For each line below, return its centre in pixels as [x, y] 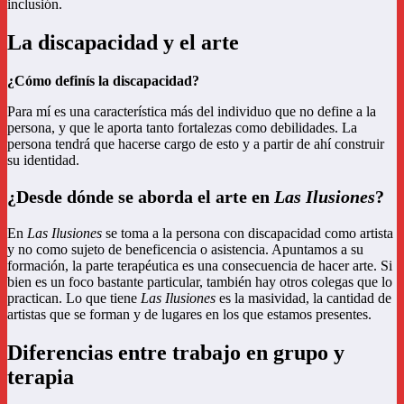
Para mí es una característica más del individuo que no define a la [192, 112]
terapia [41, 376]
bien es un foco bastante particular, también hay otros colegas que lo [200, 282]
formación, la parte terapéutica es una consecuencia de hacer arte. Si [200, 266]
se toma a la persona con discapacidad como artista [248, 234]
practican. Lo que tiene [74, 298]
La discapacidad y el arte [123, 43]
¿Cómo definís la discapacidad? [103, 81]
